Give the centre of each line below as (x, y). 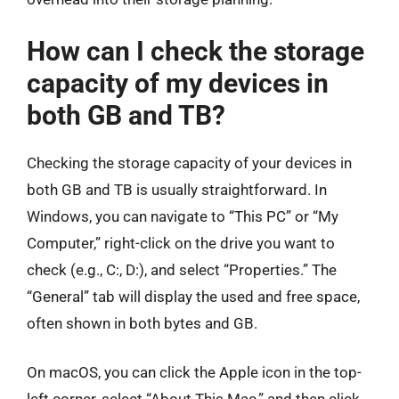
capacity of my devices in (178, 83)
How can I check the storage (195, 51)
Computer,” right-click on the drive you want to (181, 243)
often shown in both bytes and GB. (142, 323)
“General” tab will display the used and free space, (193, 296)
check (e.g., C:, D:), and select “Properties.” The (182, 269)
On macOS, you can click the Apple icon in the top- (194, 372)
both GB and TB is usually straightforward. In (177, 189)
